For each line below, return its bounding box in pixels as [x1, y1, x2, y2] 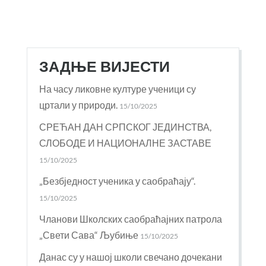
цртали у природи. [39, 99, 118, 110]
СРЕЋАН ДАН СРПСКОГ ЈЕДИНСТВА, [39, 121, 211, 132]
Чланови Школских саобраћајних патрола [39, 213, 222, 224]
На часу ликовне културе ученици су [39, 83, 196, 94]
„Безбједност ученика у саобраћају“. [39, 175, 195, 186]
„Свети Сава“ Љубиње [39, 229, 138, 240]
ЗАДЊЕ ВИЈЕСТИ [39, 58, 170, 76]
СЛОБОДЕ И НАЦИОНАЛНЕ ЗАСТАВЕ [39, 137, 211, 148]
